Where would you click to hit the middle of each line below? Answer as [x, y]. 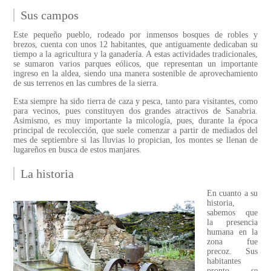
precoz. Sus [232, 252]
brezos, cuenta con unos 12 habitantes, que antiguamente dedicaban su [135, 45]
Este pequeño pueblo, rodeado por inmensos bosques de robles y [135, 35]
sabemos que [232, 213]
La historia [47, 174]
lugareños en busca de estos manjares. [77, 150]
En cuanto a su [232, 194]
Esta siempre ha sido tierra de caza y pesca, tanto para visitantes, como [135, 102]
